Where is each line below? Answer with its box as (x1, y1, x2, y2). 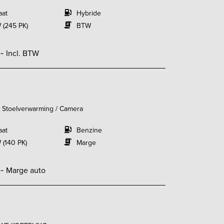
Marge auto (5, 164, 45, 176)
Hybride (76, 8, 101, 18)
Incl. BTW (5, 47, 39, 59)
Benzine (76, 125, 102, 135)
